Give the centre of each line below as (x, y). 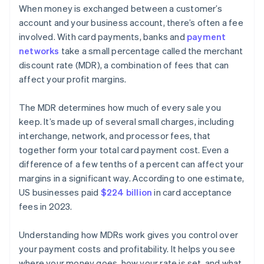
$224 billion (126, 192)
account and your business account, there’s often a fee (131, 23)
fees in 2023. (46, 207)
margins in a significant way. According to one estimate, (132, 178)
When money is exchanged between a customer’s (121, 9)
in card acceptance (192, 192)
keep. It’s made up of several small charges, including (126, 122)
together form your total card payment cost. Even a (124, 150)
